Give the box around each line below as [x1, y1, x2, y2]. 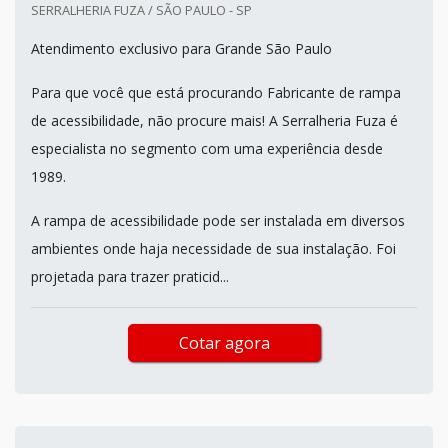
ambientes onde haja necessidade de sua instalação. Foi [31, 238, 396, 258]
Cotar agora [178, 331, 270, 354]
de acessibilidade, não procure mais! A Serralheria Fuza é [31, 110, 398, 130]
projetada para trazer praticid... [31, 266, 229, 286]
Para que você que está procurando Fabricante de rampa [31, 82, 401, 102]
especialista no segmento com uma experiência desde [31, 138, 383, 158]
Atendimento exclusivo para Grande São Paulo [31, 38, 332, 58]
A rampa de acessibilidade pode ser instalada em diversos [31, 210, 405, 230]
